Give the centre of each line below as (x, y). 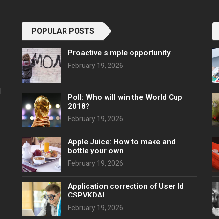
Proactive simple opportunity (119, 53)
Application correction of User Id (126, 186)
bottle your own (96, 151)
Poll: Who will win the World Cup (125, 98)
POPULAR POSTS (63, 31)
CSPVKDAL (87, 195)
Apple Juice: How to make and (122, 142)
